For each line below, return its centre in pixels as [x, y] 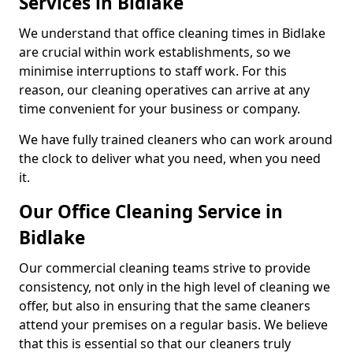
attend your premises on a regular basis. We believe [173, 324]
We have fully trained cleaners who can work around [176, 139]
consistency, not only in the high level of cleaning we [175, 286]
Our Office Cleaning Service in [151, 211]
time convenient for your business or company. [160, 108]
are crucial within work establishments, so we [155, 52]
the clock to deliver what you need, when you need [170, 158]
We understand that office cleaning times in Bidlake [172, 33]
